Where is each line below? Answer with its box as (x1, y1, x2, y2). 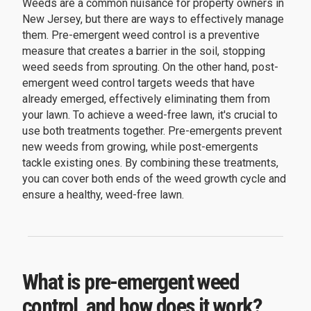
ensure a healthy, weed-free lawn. (22, 188, 184, 202)
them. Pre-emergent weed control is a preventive (22, 28, 260, 42)
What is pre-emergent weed (22, 269, 239, 296)
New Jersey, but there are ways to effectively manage (22, 12, 284, 26)
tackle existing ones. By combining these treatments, (22, 156, 278, 170)
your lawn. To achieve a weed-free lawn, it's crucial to (22, 108, 278, 122)
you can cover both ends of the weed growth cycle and (22, 172, 286, 186)
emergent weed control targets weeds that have (22, 76, 255, 90)
